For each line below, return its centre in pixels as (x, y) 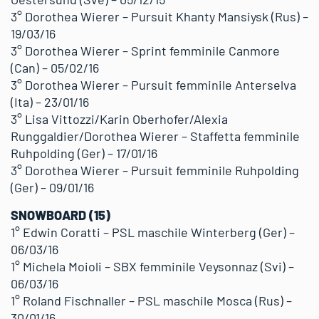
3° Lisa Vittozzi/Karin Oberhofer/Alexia (119, 119)
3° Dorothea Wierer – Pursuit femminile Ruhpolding (155, 170)
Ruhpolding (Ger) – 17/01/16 (84, 153)
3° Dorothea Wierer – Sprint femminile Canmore (145, 51)
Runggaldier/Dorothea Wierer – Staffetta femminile (155, 136)
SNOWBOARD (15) (61, 215)
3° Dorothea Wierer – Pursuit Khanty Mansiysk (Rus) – (159, 16)
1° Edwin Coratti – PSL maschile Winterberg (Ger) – (153, 232)
